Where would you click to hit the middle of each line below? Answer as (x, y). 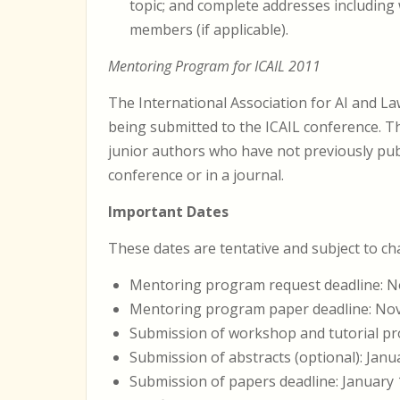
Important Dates (168, 212)
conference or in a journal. (196, 175)
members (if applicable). (209, 29)
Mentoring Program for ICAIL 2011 (214, 66)
